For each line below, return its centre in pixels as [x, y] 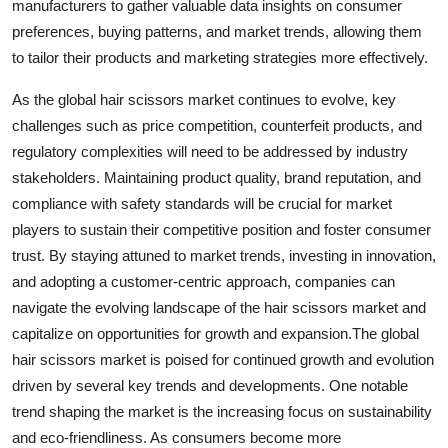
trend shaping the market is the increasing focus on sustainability [222, 411]
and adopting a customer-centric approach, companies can [203, 281]
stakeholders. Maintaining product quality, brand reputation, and [216, 177]
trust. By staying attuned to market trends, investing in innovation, [224, 255]
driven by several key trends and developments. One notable [210, 385]
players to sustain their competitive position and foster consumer [221, 229]
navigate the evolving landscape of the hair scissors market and [219, 307]
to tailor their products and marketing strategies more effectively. [220, 57]
